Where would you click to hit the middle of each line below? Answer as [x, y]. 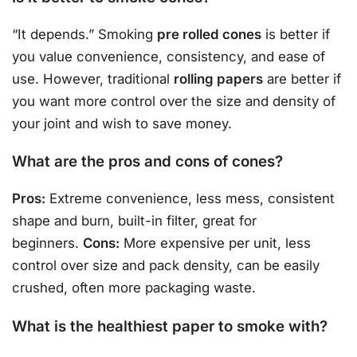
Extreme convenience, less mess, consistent [190, 199]
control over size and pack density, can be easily [166, 266]
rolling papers [218, 79]
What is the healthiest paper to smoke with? [170, 326]
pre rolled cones [209, 35]
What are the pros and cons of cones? [147, 162]
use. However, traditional [93, 79]
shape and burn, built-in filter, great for [134, 221]
